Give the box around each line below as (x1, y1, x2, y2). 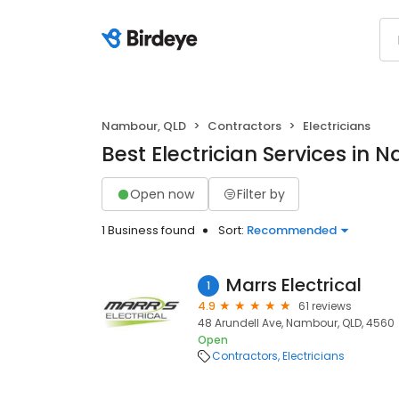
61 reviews (298, 298, 352, 313)
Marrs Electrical (226, 273, 362, 297)
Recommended (247, 222, 337, 239)
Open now (130, 184, 194, 203)
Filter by (237, 184, 285, 203)
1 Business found (102, 222, 195, 239)
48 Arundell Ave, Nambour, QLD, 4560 (198, 315, 395, 330)
